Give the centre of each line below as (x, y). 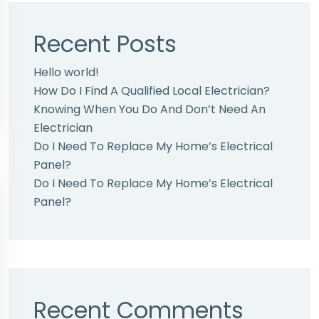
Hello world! (66, 72)
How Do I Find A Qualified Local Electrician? (152, 91)
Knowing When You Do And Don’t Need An (150, 109)
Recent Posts (105, 44)
